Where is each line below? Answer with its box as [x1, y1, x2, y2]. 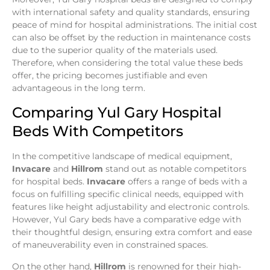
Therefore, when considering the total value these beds [12, 57, 243, 68]
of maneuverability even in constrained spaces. [12, 239, 208, 251]
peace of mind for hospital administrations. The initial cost [12, 19, 257, 30]
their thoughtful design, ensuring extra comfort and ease [12, 227, 252, 238]
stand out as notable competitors [103, 163, 246, 175]
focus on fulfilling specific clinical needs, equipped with [12, 189, 243, 200]
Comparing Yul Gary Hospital [12, 104, 222, 122]
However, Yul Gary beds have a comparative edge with [12, 214, 241, 225]
